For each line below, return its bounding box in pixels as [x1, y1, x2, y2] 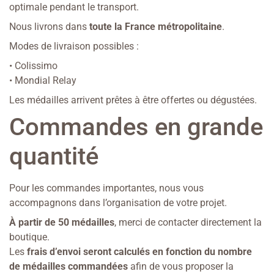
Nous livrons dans [9, 21, 89, 33]
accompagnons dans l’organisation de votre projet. [9, 197, 227, 209]
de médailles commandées [9, 261, 128, 273]
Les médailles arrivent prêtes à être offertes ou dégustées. [9, 94, 257, 106]
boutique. [9, 231, 50, 243]
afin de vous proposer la [128, 261, 234, 273]
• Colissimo [9, 60, 57, 72]
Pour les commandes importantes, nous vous [9, 182, 204, 194]
